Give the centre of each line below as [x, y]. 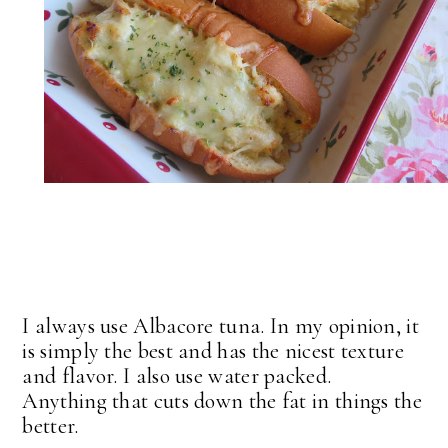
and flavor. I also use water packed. [179, 376]
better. [50, 426]
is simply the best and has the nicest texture [213, 351]
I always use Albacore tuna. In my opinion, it [220, 326]
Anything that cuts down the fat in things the [222, 401]
